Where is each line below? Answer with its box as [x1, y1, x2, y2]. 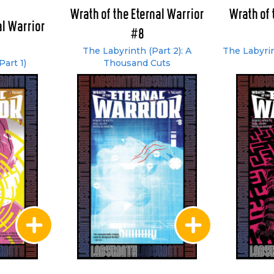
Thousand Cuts [103, 57, 171, 68]
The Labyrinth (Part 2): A [83, 45, 191, 56]
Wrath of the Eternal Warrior [70, 8, 204, 22]
